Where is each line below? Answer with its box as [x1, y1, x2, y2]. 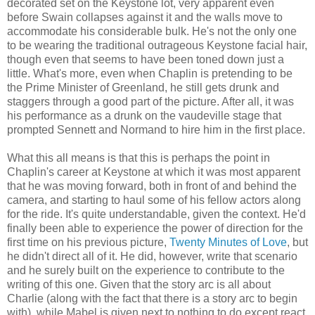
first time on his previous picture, [7, 236, 169, 248]
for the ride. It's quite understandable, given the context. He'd [7, 207, 306, 220]
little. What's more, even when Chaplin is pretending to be [7, 67, 292, 79]
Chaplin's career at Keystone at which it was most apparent [7, 165, 300, 178]
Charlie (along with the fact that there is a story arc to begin [7, 292, 297, 304]
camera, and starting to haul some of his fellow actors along [7, 193, 301, 206]
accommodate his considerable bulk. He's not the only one [7, 25, 297, 37]
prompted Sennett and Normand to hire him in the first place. [7, 123, 305, 136]
